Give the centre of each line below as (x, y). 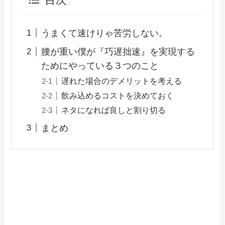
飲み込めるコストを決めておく (117, 95)
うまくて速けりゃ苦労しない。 (104, 33)
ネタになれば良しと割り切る (113, 110)
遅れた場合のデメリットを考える (121, 81)
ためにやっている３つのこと (100, 66)
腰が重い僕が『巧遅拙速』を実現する (118, 51)
